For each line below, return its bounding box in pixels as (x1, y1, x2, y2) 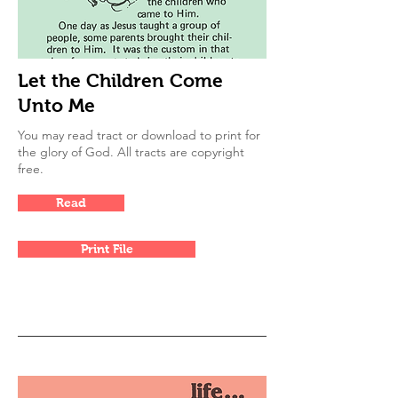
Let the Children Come (18, 70, 223, 91)
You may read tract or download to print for (18, 127, 260, 143)
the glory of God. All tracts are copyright (18, 144, 244, 160)
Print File (80, 242, 133, 256)
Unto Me (18, 95, 95, 115)
